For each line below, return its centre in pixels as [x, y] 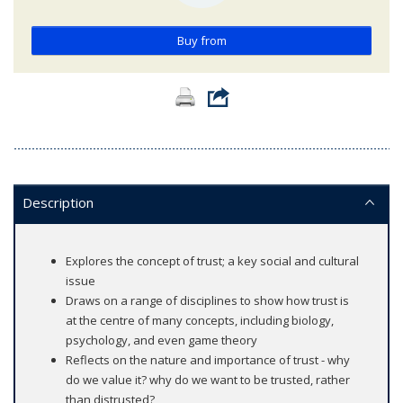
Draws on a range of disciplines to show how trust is [207, 300]
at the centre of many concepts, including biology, [200, 320]
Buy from [201, 40]
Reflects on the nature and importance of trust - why [208, 360]
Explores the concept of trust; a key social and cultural [212, 261]
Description [58, 202]
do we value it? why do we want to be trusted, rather [208, 380]
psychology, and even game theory [161, 340]
